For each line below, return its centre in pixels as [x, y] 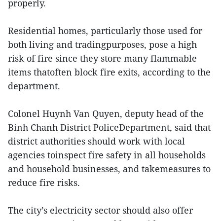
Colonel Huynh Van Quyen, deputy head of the [106, 113]
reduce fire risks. [44, 183]
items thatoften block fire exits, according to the [109, 72]
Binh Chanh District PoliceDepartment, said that [109, 127]
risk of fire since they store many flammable [102, 58]
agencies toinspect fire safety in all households [107, 155]
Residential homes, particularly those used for [105, 31]
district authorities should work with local [96, 141]
